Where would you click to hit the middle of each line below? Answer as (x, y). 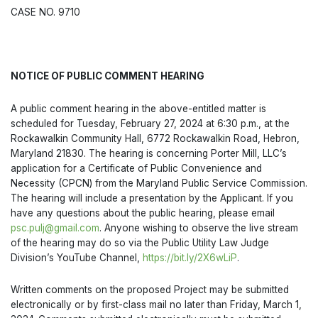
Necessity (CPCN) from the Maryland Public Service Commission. (159, 183)
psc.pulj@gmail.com (55, 227)
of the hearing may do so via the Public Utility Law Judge (140, 242)
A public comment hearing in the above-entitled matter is (138, 108)
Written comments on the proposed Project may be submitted (150, 290)
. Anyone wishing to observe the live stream (199, 227)
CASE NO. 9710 (47, 12)
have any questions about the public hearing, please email (143, 213)
